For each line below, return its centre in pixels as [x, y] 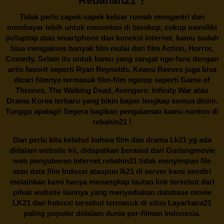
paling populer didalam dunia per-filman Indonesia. [112, 213]
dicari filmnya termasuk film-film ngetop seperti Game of [112, 80]
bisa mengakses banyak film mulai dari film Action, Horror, [112, 48]
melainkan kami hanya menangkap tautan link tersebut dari [112, 182]
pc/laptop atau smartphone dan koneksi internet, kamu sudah [112, 38]
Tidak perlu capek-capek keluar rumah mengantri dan [112, 17]
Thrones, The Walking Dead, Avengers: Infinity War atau [112, 90]
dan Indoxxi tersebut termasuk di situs [99, 203]
